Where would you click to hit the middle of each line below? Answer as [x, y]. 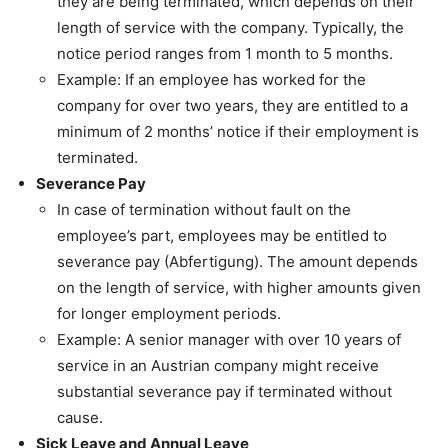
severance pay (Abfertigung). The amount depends [237, 261]
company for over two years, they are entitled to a [232, 105]
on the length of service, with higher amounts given [239, 287]
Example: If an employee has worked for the [211, 79]
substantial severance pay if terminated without [224, 391]
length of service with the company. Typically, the [230, 27]
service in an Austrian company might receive [218, 365]
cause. [80, 417]
